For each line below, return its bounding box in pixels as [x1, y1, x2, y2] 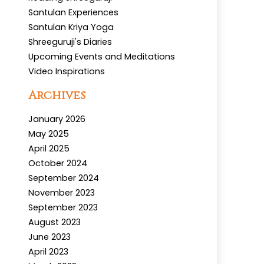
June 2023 [28, 231, 71, 243]
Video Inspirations [28, 65, 105, 78]
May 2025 [28, 128, 69, 140]
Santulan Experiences [28, 6, 118, 19]
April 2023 [28, 246, 68, 258]
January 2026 [28, 113, 85, 126]
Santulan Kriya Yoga [28, 21, 114, 34]
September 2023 [28, 202, 98, 214]
